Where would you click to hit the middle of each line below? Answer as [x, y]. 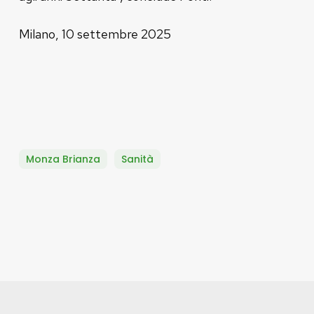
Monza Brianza [63, 159]
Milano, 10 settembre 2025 [95, 34]
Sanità [137, 159]
